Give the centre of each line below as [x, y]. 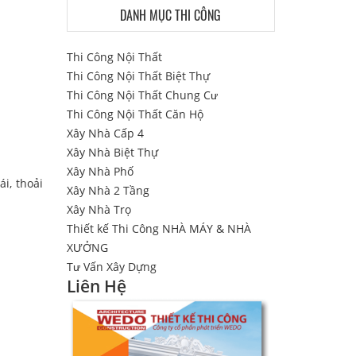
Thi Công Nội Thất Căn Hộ [135, 114]
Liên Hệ [96, 286]
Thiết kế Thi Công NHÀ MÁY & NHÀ [159, 228]
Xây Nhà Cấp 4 [105, 133]
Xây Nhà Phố [100, 171]
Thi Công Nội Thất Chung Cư [142, 95]
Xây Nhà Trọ [99, 209]
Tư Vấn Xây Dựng [111, 267]
